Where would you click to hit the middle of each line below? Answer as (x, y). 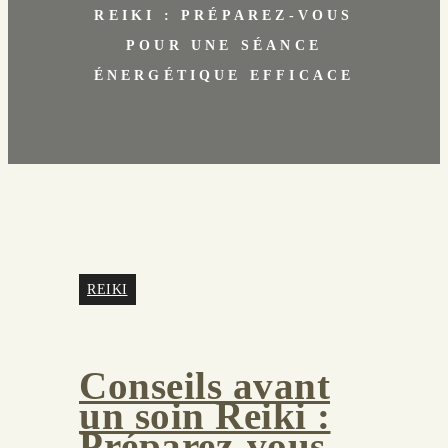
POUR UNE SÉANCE (224, 45)
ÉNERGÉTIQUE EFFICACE (224, 75)
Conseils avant (204, 386)
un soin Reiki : (205, 416)
